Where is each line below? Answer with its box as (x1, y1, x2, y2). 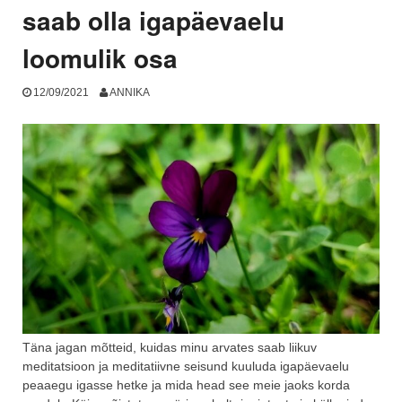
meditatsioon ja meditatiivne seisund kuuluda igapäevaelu (22, 359, 349, 374)
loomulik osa (22, 39, 178, 77)
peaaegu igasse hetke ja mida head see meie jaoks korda (22, 378, 350, 393)
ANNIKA (109, 85, 150, 99)
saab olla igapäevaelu (22, 2, 284, 39)
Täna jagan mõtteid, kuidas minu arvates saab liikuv (22, 340, 317, 355)
